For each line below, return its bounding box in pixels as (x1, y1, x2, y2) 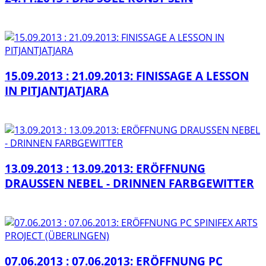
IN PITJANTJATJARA (5, 83, 109, 98)
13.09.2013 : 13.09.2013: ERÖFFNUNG (5, 160, 205, 176)
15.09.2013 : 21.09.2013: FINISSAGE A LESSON (5, 68, 249, 83)
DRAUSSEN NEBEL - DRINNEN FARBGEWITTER (5, 175, 254, 191)
